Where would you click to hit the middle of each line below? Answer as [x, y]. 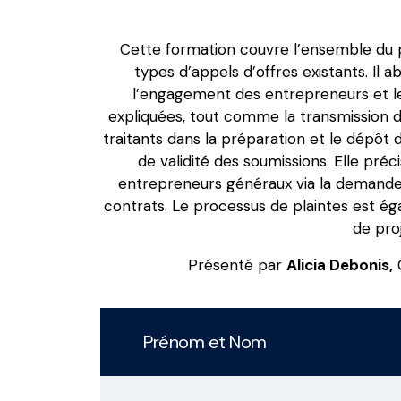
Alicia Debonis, [339, 265]
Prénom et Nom [205, 342]
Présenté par [237, 265]
